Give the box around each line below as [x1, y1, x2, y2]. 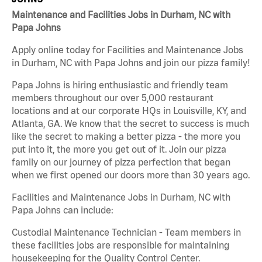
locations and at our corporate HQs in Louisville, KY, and [12, 105, 246, 116]
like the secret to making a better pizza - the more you [12, 131, 240, 142]
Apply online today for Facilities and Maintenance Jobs [12, 44, 243, 56]
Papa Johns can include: [12, 205, 113, 216]
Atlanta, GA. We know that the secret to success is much [12, 118, 249, 129]
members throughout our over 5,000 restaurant [12, 92, 213, 104]
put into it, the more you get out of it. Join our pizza [12, 144, 226, 155]
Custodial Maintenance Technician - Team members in [12, 227, 241, 238]
